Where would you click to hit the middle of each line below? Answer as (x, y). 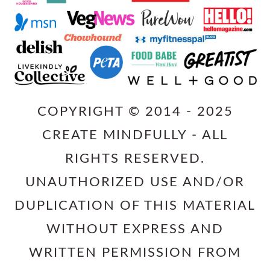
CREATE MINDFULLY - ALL (135, 135)
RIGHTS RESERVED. (135, 158)
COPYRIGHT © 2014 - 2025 (135, 111)
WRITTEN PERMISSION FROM (135, 252)
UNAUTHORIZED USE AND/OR (135, 182)
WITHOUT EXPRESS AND (135, 229)
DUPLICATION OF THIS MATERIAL (135, 205)
